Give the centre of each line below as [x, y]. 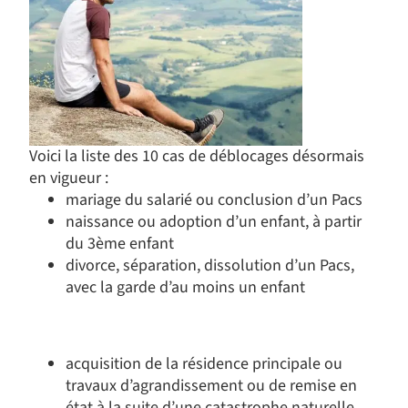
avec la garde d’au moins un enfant [185, 287]
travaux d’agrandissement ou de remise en [211, 386]
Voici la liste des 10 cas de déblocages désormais [197, 156]
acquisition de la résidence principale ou [204, 364]
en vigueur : [69, 178]
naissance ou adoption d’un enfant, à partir [214, 222]
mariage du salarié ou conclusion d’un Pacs [214, 200]
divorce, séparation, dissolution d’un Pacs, [210, 265]
